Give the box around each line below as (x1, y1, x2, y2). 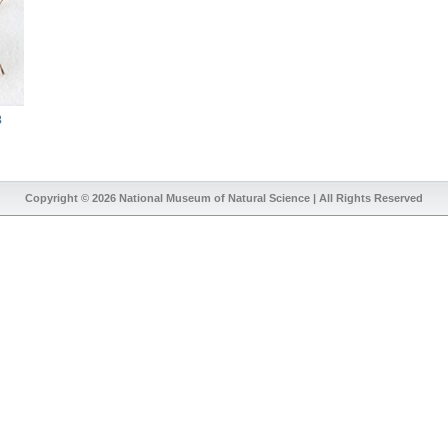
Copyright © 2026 (25, 192, 119, 205)
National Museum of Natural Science (119, 192, 310, 205)
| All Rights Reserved (310, 192, 423, 205)
